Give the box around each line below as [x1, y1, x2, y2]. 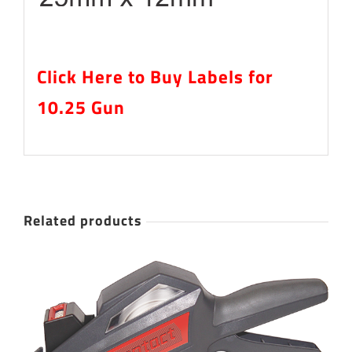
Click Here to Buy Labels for [36, 61, 273, 90]
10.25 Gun [36, 92, 125, 121]
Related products [24, 210, 142, 232]
